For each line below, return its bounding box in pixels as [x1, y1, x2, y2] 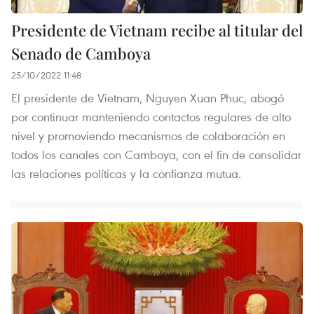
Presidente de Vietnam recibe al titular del [11, 19, 303, 41]
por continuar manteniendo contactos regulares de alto [11, 108, 291, 125]
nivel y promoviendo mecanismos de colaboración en [11, 127, 285, 144]
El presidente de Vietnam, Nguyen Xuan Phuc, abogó [11, 89, 284, 106]
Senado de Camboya [11, 42, 151, 64]
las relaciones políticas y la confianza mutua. [11, 165, 241, 182]
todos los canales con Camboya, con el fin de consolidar [11, 146, 301, 163]
